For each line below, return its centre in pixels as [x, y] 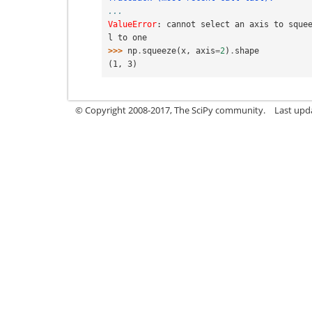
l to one [127, 37]
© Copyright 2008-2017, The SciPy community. [170, 110]
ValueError [132, 24]
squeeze [159, 50]
